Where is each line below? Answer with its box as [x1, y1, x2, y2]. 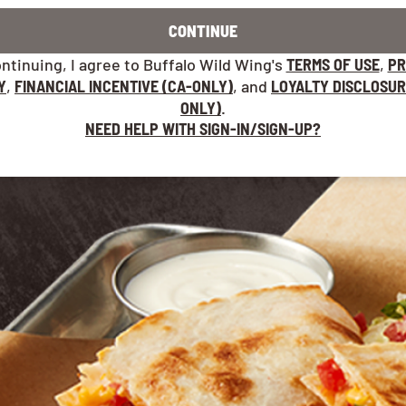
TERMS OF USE [285, 54, 380, 74]
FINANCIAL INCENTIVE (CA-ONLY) [14, 76, 233, 96]
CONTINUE [169, 21, 237, 41]
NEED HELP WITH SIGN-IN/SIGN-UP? [85, 119, 321, 139]
